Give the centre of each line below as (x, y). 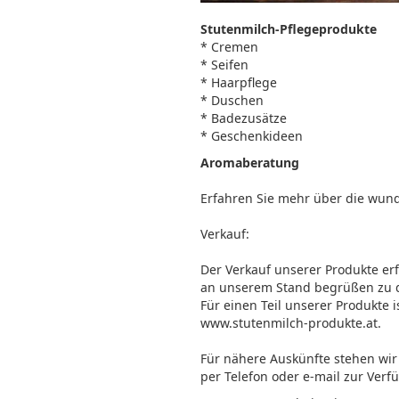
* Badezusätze (244, 118)
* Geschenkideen (252, 136)
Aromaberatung (250, 163)
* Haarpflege (239, 82)
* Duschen (232, 100)
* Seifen (224, 65)
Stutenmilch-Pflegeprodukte (289, 29)
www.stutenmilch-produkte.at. (291, 323)
